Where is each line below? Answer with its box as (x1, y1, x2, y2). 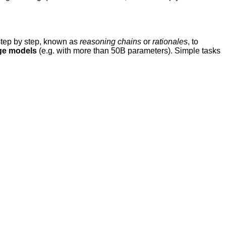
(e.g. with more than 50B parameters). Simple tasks (37, 46, 220, 55)
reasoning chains (80, 37, 141, 46)
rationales (152, 37, 188, 46)
